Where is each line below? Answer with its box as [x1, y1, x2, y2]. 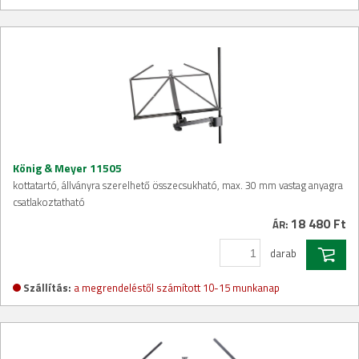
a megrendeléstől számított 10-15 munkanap [74, 279, 280, 296]
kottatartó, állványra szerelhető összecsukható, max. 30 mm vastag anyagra [13, 177, 343, 194]
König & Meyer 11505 [13, 159, 122, 177]
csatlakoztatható [13, 194, 85, 211]
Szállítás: [23, 279, 71, 296]
